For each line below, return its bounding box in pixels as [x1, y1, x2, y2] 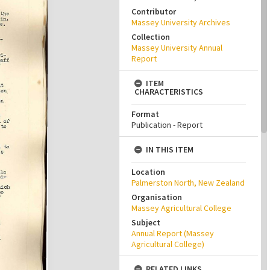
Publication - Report [131, 119, 202, 130]
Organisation [131, 192, 182, 202]
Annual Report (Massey [131, 228, 214, 239]
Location [131, 166, 165, 177]
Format [131, 108, 159, 119]
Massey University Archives [131, 17, 230, 28]
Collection [131, 31, 170, 42]
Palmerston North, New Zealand [131, 177, 245, 188]
